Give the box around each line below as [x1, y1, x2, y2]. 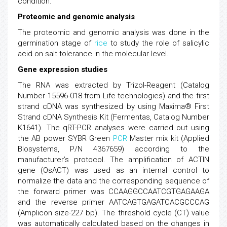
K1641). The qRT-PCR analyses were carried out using [18, 123, 209, 132]
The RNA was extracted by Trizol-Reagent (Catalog [18, 81, 209, 90]
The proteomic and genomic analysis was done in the [18, 28, 209, 37]
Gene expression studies [18, 65, 107, 74]
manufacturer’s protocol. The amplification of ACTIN [18, 155, 209, 164]
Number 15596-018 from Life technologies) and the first [18, 91, 209, 100]
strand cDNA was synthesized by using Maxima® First [18, 102, 209, 111]
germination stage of [18, 39, 94, 48]
